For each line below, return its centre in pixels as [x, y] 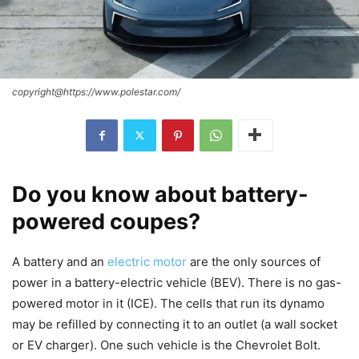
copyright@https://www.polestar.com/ [96, 91]
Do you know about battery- [160, 194]
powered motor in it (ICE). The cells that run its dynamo [168, 303]
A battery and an [60, 261]
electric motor [147, 261]
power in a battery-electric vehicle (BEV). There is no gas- [177, 282]
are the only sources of [254, 261]
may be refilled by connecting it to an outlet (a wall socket [175, 324]
